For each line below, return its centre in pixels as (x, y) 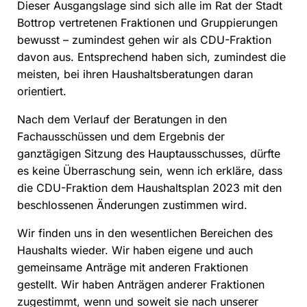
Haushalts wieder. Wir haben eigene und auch (135, 250)
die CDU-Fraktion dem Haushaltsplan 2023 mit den (149, 188)
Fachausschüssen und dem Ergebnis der (121, 137)
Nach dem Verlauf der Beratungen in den (122, 120)
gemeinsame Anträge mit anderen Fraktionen (133, 268)
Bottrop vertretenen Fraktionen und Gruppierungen (147, 23)
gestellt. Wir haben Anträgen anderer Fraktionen (141, 285)
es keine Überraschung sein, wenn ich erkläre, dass (150, 171)
